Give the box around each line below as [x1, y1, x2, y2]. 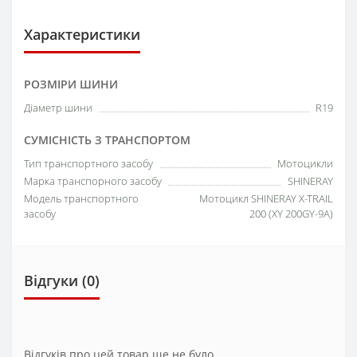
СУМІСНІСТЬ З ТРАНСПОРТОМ [24, 132, 190, 147]
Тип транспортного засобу [24, 156, 153, 171]
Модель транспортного [24, 191, 139, 206]
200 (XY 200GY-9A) [249, 206, 333, 221]
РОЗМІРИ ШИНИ [24, 76, 118, 92]
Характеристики [24, 25, 140, 44]
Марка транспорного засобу [24, 174, 162, 188]
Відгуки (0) [24, 271, 100, 290]
